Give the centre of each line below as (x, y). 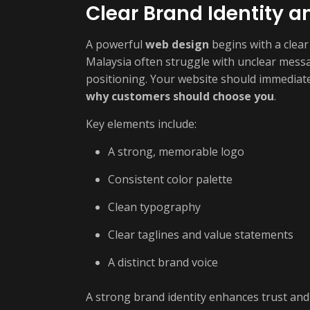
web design (177, 44)
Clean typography (154, 207)
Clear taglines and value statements (201, 235)
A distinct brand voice (163, 262)
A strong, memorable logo (176, 152)
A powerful (116, 44)
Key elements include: (141, 124)
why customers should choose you (180, 96)
